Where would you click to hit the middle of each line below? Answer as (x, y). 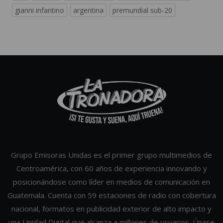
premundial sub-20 (142, 10)
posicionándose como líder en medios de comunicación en (111, 182)
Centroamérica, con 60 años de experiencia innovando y (111, 168)
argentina (88, 10)
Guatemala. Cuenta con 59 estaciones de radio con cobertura (111, 195)
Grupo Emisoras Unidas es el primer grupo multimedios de (111, 155)
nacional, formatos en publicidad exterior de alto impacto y (111, 209)
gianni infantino (40, 10)
